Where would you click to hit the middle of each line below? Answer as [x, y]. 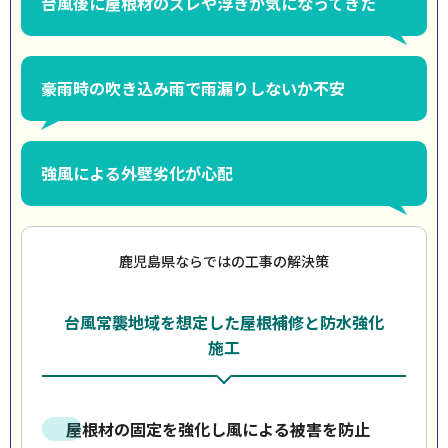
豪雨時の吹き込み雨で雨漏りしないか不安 [193, 88]
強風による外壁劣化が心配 [137, 173]
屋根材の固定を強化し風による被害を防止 [218, 429]
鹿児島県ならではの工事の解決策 [224, 261]
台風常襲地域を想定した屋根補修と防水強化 [224, 322]
